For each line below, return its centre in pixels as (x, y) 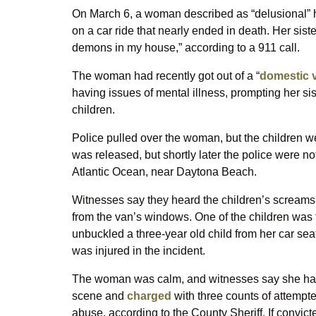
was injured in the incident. (139, 251)
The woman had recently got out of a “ (166, 76)
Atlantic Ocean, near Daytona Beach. (164, 172)
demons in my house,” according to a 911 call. (186, 48)
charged (149, 296)
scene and (99, 296)
